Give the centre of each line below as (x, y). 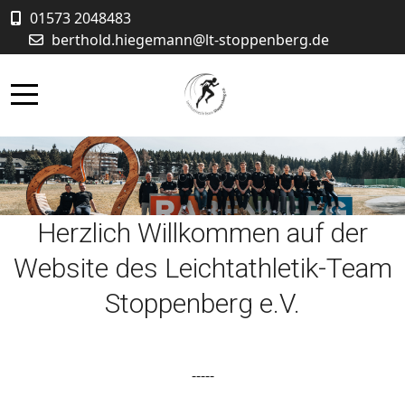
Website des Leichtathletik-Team (202, 268)
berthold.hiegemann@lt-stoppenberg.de (190, 40)
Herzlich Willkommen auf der (202, 233)
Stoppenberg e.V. (202, 304)
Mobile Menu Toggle (94, 92)
